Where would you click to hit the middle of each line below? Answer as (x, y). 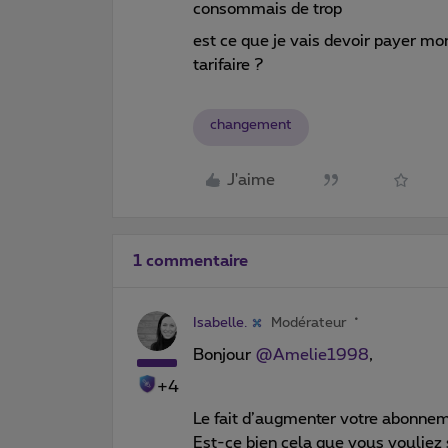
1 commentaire (190, 260)
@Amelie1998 (312, 354)
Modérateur (309, 322)
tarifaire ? (228, 64)
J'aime (251, 180)
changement (251, 124)
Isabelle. (220, 322)
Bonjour (224, 354)
